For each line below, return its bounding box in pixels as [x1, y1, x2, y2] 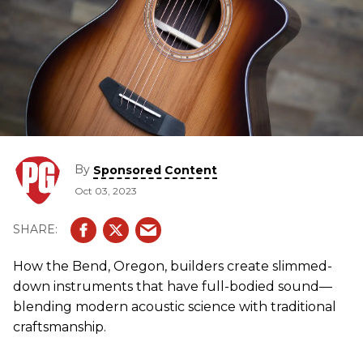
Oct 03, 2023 [75, 184, 137, 197]
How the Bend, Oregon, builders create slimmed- [13, 258, 332, 274]
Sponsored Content [93, 162, 217, 177]
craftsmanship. [13, 318, 106, 335]
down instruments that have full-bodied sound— [13, 278, 332, 294]
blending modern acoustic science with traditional [13, 298, 336, 314]
